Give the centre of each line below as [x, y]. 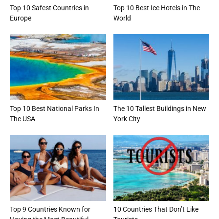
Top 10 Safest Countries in [49, 8]
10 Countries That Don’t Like [156, 209]
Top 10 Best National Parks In [55, 108]
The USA [22, 119]
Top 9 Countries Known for [50, 209]
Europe [21, 18]
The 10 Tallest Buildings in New [160, 108]
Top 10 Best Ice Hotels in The [156, 8]
